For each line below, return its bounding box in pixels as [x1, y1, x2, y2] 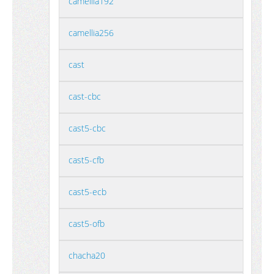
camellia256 [68, 27, 114, 39]
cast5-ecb [68, 186, 106, 198]
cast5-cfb [68, 154, 104, 166]
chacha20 [68, 250, 105, 261]
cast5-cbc [68, 122, 106, 134]
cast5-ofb [68, 218, 105, 229]
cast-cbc [68, 91, 101, 102]
